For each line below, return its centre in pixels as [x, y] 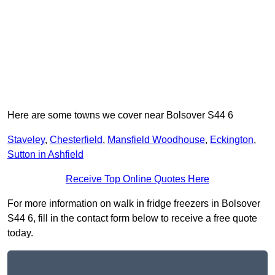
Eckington [232, 140]
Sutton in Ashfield [45, 155]
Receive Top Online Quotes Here [137, 179]
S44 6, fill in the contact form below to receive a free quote [132, 219]
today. [20, 233]
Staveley [26, 140]
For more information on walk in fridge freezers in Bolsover [134, 204]
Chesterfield [76, 140]
